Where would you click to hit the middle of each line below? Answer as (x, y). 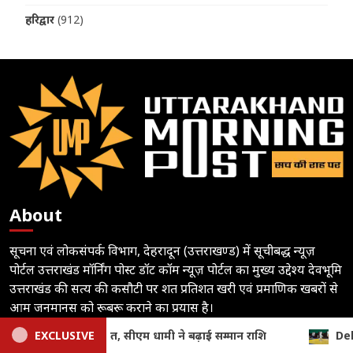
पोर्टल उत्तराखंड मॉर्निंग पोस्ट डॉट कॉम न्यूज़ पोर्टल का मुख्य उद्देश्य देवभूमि (176, 269)
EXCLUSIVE (65, 335)
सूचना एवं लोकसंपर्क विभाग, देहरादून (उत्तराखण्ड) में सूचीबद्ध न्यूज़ (163, 250)
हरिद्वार (40, 20)
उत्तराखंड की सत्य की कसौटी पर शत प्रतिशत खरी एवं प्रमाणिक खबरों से (174, 288)
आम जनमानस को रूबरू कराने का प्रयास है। (112, 307)
